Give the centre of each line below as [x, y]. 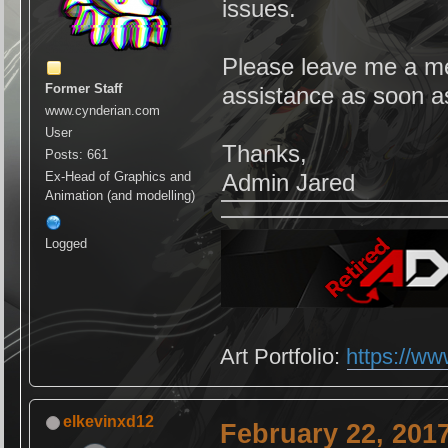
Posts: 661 [77, 155]
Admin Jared [289, 183]
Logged [66, 244]
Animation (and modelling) [120, 196]
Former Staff [84, 89]
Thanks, [265, 154]
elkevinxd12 [109, 422]
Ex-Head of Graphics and [118, 177]
